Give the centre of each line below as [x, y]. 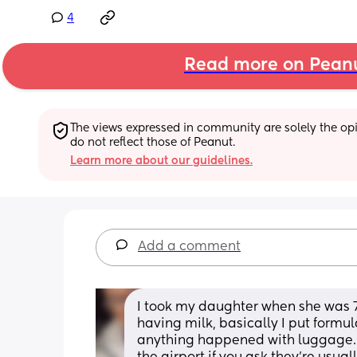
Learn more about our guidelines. [161, 161]
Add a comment [189, 247]
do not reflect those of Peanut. [153, 142]
